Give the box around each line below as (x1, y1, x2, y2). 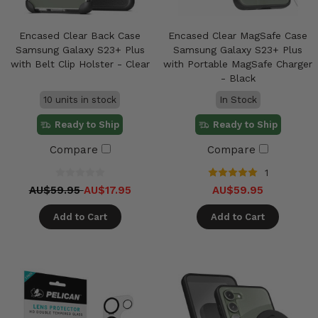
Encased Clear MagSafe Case (168, 29, 308, 41)
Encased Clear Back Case (19, 29, 141, 41)
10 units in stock (43, 94, 117, 105)
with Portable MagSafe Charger (163, 57, 313, 70)
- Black (220, 72, 256, 84)
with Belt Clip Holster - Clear (10, 57, 150, 70)
